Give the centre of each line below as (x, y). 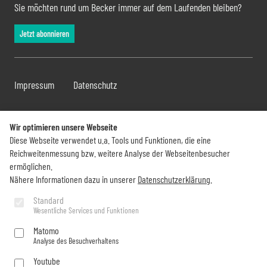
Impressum (34, 85)
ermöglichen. (31, 166)
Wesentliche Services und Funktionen (86, 210)
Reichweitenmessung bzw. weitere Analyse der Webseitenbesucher (120, 153)
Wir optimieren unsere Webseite (63, 127)
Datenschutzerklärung (174, 179)
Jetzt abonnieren (44, 34)
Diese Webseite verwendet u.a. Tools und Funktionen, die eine (110, 140)
